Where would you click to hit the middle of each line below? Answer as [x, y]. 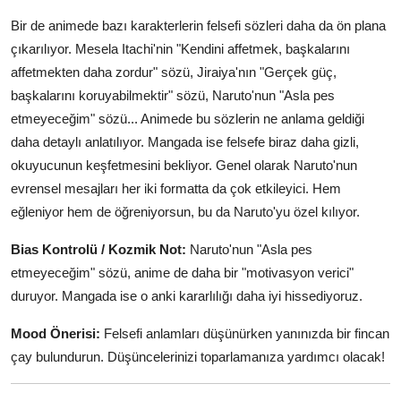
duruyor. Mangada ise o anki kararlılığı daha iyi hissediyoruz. [187, 295]
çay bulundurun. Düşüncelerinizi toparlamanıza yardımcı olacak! [198, 356]
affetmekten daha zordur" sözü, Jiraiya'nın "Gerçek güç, [174, 72]
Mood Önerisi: [55, 333]
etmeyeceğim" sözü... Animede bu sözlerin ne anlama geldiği [188, 118]
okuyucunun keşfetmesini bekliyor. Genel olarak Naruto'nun [184, 165]
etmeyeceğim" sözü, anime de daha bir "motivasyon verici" [182, 272]
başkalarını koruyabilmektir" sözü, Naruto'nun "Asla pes [173, 95]
